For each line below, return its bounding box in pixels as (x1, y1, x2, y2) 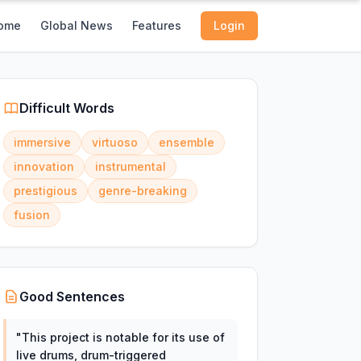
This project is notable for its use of (21, 330, 225, 344)
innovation (13, 160, 74, 173)
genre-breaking (98, 184, 187, 197)
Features (132, 19, 181, 32)
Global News (40, 19, 113, 32)
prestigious (13, 184, 77, 197)
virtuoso (91, 135, 138, 149)
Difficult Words (19, 100, 114, 116)
